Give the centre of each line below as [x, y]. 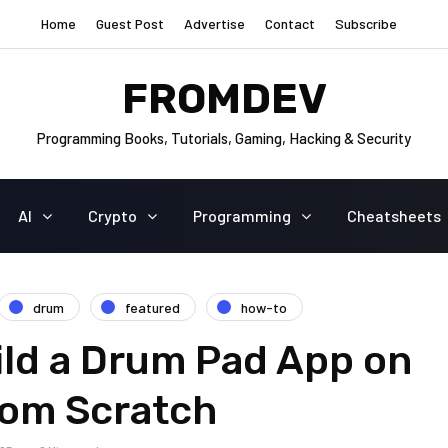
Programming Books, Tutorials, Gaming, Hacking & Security [224, 137]
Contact [290, 23]
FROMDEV [224, 98]
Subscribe [366, 23]
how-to [264, 307]
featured [152, 307]
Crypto [112, 215]
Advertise [214, 23]
